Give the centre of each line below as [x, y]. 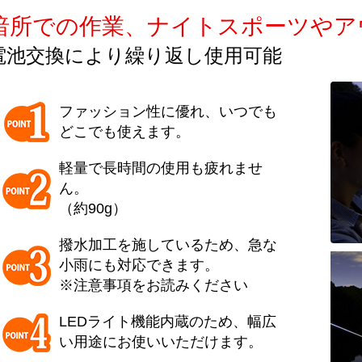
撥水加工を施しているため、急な [168, 244]
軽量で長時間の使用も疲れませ [161, 168]
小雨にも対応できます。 [139, 265]
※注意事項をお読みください [154, 285]
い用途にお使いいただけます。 [161, 341]
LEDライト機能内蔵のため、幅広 [168, 321]
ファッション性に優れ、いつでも [168, 111]
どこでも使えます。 [125, 131]
